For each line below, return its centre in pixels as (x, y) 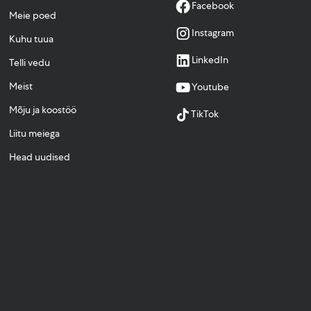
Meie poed (33, 15)
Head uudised (40, 157)
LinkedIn (210, 60)
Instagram (212, 33)
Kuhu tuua (32, 39)
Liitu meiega (35, 133)
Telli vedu (30, 62)
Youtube (210, 87)
